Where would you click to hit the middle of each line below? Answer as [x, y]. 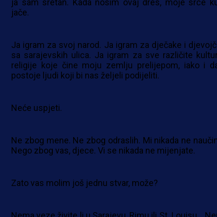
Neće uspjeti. [37, 108]
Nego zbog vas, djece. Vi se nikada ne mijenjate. [103, 151]
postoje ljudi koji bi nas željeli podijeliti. [85, 76]
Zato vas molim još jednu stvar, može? [85, 183]
